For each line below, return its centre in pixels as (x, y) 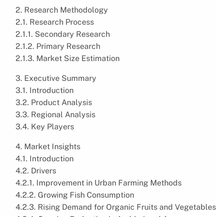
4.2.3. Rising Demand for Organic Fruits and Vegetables (116, 207)
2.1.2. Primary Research (58, 46)
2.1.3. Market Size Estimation (68, 58)
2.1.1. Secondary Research (63, 34)
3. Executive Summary (56, 78)
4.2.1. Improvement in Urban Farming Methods (99, 183)
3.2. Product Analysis (54, 102)
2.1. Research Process (55, 22)
